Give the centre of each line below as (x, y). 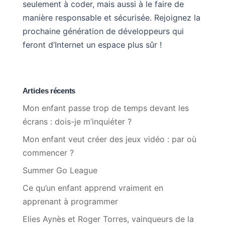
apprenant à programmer (70, 201)
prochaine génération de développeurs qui (103, 31)
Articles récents (49, 90)
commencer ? (48, 152)
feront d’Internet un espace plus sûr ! (92, 44)
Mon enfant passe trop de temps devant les (105, 108)
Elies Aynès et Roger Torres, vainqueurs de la (108, 219)
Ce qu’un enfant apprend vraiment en (93, 188)
